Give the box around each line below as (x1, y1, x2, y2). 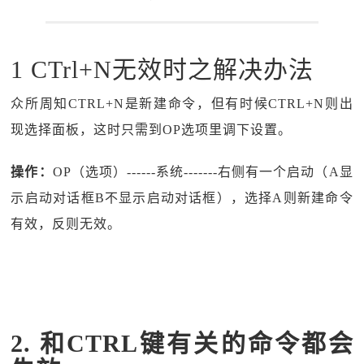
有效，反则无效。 (11, 217, 122, 231)
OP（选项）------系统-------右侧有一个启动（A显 (52, 165, 353, 179)
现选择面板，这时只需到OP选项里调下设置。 (11, 123, 292, 136)
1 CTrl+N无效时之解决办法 (11, 56, 314, 83)
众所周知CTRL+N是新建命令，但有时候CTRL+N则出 (11, 97, 353, 110)
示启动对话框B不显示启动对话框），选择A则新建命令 (11, 191, 353, 205)
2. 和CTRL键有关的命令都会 (11, 330, 353, 357)
